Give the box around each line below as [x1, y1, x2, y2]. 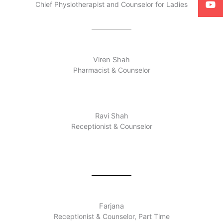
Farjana [99, 202, 124, 211]
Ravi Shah [95, 111, 128, 120]
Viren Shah [93, 55, 130, 65]
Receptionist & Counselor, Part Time [53, 212, 170, 221]
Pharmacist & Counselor [73, 66, 150, 75]
